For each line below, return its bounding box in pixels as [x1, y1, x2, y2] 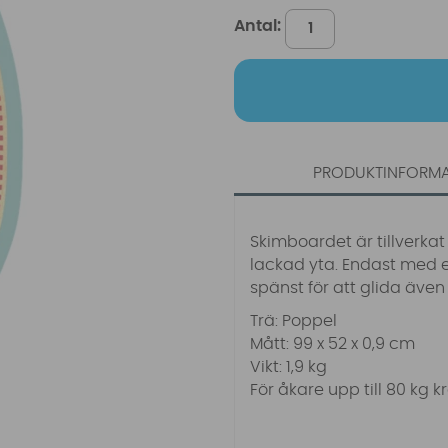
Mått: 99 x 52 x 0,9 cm [250, 336, 416, 353]
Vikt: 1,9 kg [250, 359, 328, 376]
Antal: [234, 17, 282, 34]
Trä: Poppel [250, 313, 338, 330]
